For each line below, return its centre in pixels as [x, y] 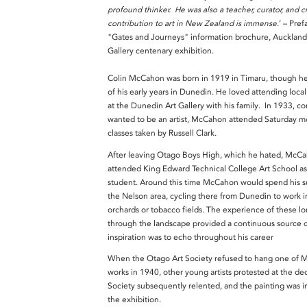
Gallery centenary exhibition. [161, 50]
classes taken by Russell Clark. [163, 133]
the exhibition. [134, 300]
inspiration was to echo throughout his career [191, 237]
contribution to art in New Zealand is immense [192, 23]
